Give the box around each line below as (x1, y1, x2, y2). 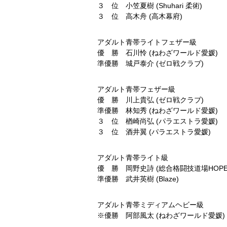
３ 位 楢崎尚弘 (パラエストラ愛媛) (97, 117, 218, 125)
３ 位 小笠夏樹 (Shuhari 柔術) (97, 2, 202, 10)
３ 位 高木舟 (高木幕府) (97, 12, 182, 20)
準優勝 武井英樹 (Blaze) (97, 175, 179, 183)
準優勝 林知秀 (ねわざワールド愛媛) (97, 106, 218, 115)
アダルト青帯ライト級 (97, 154, 168, 162)
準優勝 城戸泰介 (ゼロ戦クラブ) (97, 59, 204, 67)
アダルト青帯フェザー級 (97, 85, 175, 93)
